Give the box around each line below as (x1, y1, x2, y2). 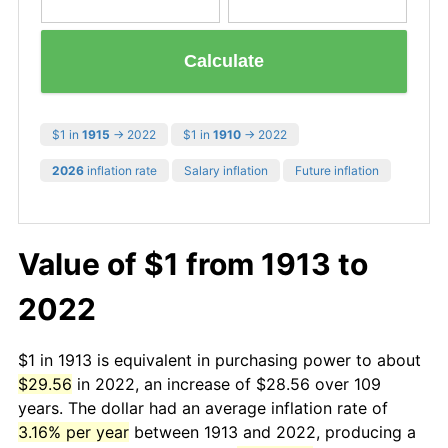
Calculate (184, 51, 264, 72)
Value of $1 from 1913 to (18, 245, 368, 282)
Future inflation (295, 162, 379, 178)
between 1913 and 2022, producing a (129, 421, 416, 442)
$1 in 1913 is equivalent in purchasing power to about (18, 349, 421, 370)
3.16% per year (18, 421, 129, 442)
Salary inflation (184, 162, 268, 178)
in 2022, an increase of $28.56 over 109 (72, 373, 381, 394)
